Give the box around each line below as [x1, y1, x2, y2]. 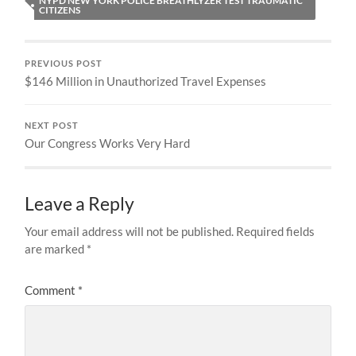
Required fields [236, 223, 315, 238]
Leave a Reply [25, 192, 135, 215]
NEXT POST [25, 120, 79, 130]
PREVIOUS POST [25, 58, 103, 68]
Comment [25, 282, 79, 297]
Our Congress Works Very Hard [25, 135, 191, 150]
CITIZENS [39, 3, 81, 16]
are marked [25, 241, 87, 256]
